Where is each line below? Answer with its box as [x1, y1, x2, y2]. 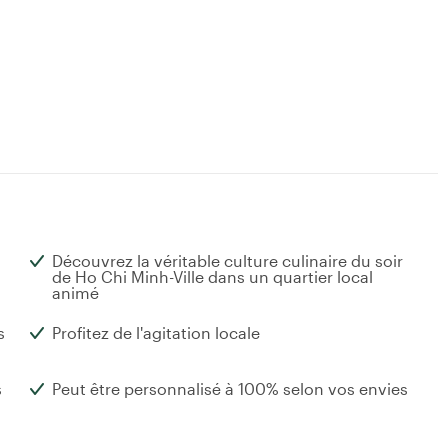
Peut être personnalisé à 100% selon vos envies [52, 379, 408, 399]
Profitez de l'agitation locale [52, 323, 260, 343]
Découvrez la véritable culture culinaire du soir [52, 251, 403, 271]
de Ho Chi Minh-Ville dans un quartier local [52, 267, 373, 287]
